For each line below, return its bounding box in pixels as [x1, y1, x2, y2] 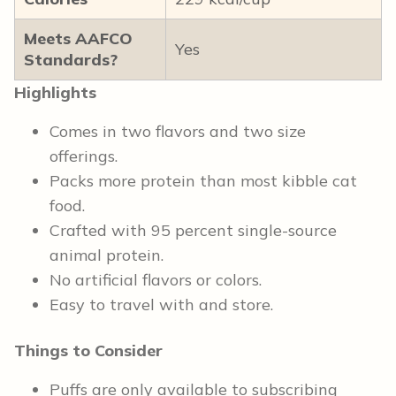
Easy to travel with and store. [49, 294, 273, 316]
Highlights [14, 82, 96, 103]
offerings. [49, 146, 118, 167]
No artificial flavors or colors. [49, 270, 262, 291]
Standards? [24, 49, 118, 71]
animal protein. [49, 245, 164, 266]
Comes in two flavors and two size [49, 121, 306, 142]
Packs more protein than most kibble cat [49, 171, 357, 192]
